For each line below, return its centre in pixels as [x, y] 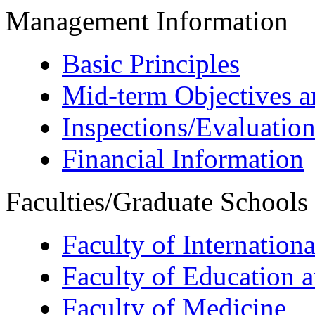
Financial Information [183, 158]
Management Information [147, 20]
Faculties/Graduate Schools [157, 201]
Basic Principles [151, 63]
